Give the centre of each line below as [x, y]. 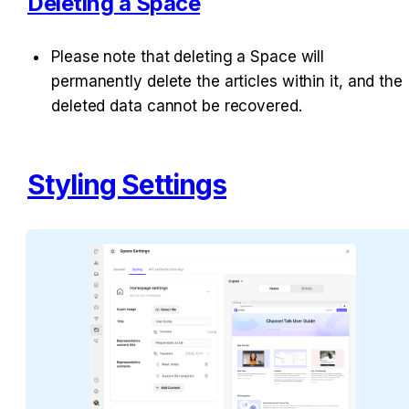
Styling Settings [127, 184]
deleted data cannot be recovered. [177, 105]
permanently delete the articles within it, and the [227, 81]
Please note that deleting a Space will [188, 56]
